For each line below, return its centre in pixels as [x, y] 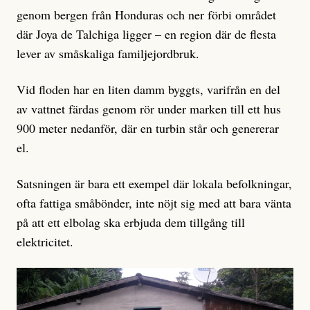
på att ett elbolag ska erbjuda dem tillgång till [131, 222]
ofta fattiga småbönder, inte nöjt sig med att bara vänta [154, 203]
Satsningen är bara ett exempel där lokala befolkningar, [154, 184]
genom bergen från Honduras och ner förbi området [146, 15]
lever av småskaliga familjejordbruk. [108, 54]
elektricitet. [45, 242]
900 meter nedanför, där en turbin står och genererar [148, 128]
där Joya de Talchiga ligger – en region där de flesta [146, 34]
